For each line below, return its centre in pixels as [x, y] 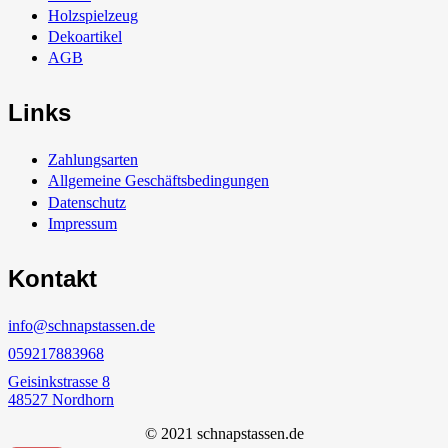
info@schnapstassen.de [81, 325]
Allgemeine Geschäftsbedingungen [158, 181]
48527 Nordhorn [61, 399]
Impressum [82, 223]
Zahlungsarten [93, 160]
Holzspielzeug [93, 16]
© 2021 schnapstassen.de [224, 433]
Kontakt [52, 278]
